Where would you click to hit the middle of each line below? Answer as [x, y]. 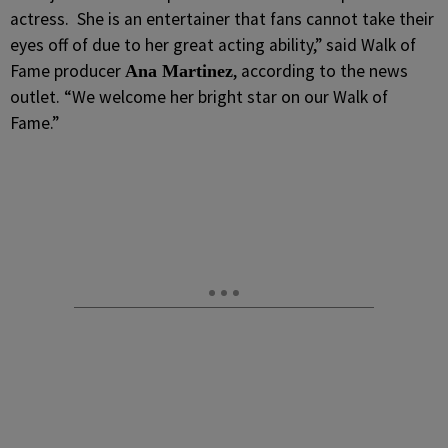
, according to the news [320, 71]
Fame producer [67, 71]
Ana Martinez [179, 71]
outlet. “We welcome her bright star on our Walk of [199, 97]
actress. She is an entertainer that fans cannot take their [222, 19]
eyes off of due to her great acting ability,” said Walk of [213, 45]
